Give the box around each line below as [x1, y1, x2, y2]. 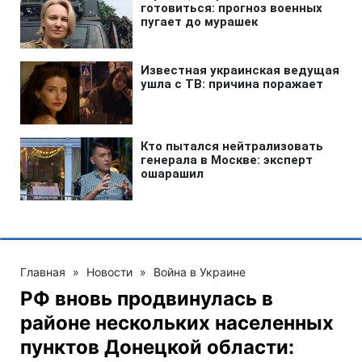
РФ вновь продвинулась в [20, 286, 273, 310]
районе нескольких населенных [20, 310, 334, 335]
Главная [20, 264, 65, 279]
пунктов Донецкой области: [20, 335, 294, 359]
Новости [86, 264, 133, 279]
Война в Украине [154, 264, 246, 279]
